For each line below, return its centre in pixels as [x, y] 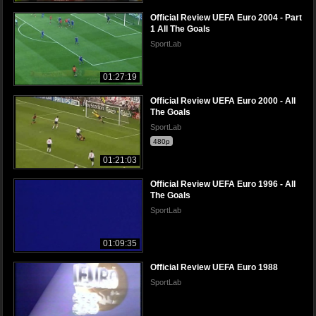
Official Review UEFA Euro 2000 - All [223, 101]
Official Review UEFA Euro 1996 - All [223, 184]
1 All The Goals [180, 29]
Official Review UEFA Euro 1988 [214, 268]
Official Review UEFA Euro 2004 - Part [226, 17]
